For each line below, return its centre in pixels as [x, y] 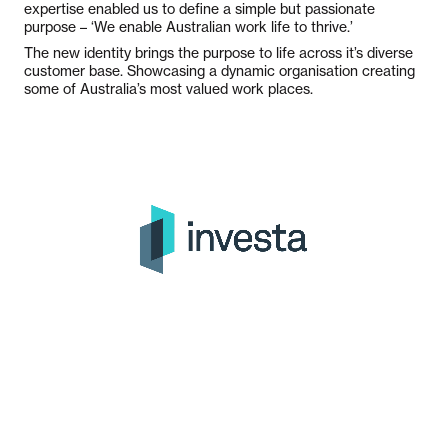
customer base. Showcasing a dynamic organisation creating [219, 71]
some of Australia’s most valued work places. [168, 89]
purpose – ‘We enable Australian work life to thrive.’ [188, 27]
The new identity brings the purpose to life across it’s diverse [218, 53]
